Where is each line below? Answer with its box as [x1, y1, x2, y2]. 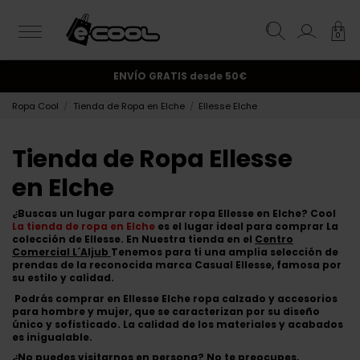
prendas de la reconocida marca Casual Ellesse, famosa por [12, 258, 342, 272]
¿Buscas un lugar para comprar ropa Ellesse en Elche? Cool [12, 207, 336, 221]
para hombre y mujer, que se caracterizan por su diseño [12, 304, 320, 318]
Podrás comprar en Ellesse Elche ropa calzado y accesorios [12, 291, 337, 305]
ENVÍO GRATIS [113, 69, 187, 83]
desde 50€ [190, 69, 247, 83]
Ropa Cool [12, 99, 59, 112]
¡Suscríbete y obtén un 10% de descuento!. [65, 69, 295, 83]
